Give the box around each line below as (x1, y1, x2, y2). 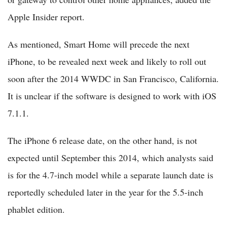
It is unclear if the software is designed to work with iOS (8, 90, 216, 102)
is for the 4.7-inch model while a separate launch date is (8, 169, 213, 181)
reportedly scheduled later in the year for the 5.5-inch (8, 186, 203, 199)
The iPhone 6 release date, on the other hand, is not (8, 134, 197, 147)
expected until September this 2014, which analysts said (8, 152, 213, 164)
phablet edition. (8, 203, 65, 216)
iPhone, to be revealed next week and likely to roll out (8, 55, 206, 68)
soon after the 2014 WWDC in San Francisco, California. (8, 72, 219, 85)
